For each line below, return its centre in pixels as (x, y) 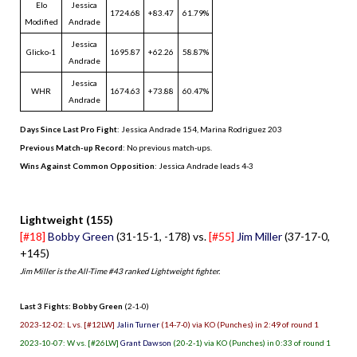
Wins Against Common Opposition (87, 165)
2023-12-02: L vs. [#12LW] (68, 324)
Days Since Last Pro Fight (69, 129)
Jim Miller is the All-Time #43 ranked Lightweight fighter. (120, 271)
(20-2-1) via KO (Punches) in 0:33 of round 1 (251, 342)
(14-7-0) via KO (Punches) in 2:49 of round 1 (239, 324)
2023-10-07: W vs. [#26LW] (70, 342)
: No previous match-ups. (167, 147)
